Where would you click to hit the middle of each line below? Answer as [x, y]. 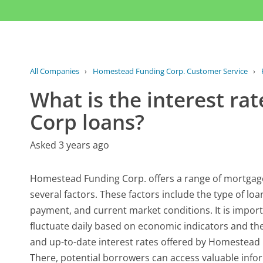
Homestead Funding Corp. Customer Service [170, 71]
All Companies [55, 71]
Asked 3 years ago [70, 145]
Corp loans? [87, 121]
